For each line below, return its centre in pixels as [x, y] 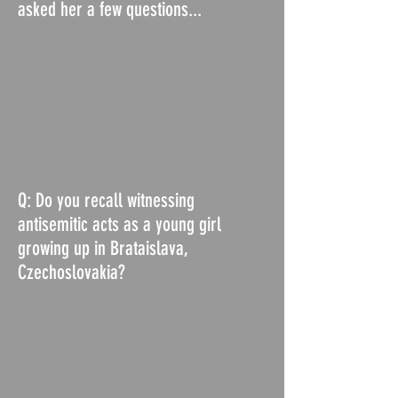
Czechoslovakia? [72, 272]
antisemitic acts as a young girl [119, 224]
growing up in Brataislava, [103, 248]
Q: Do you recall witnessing [106, 200]
